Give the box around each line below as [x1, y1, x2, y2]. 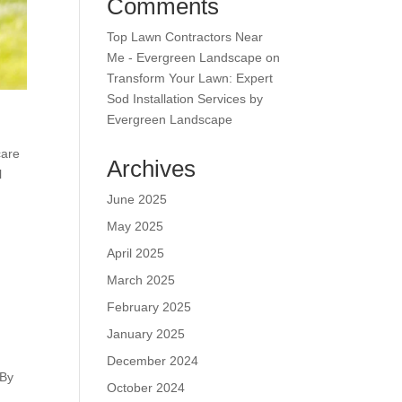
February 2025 [107, 299, 192, 314]
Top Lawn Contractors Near [107, 29, 264, 44]
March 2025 [107, 272, 176, 287]
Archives [107, 154, 197, 182]
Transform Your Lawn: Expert [107, 70, 274, 85]
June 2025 [107, 191, 168, 206]
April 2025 [107, 245, 165, 260]
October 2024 [107, 380, 186, 395]
